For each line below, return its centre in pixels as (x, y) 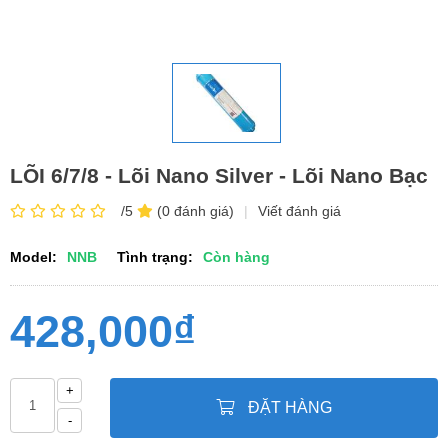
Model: (33, 257)
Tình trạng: (155, 257)
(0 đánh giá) (193, 211)
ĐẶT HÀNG (288, 407)
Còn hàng (236, 257)
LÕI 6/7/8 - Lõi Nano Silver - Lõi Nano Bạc (219, 175)
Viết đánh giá (299, 211)
